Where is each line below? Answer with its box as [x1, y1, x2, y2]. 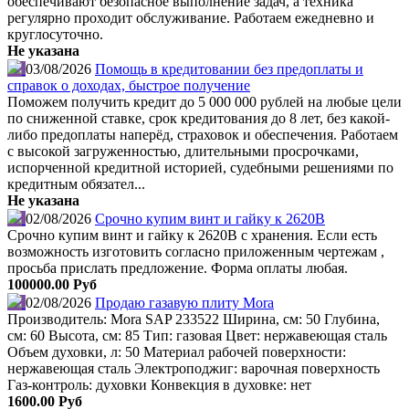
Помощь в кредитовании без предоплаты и [95, 61, 363, 78]
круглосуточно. [7, 26, 103, 43]
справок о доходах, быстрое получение [7, 78, 250, 94]
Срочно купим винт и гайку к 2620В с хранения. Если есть [7, 227, 377, 244]
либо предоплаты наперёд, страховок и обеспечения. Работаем [7, 127, 398, 143]
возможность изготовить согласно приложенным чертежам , [7, 244, 384, 260]
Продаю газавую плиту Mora [95, 295, 274, 311]
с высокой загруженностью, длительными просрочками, [7, 143, 359, 160]
